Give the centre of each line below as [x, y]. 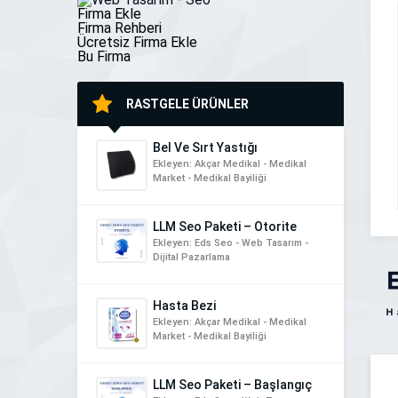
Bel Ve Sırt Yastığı [205, 148]
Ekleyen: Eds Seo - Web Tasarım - [231, 243]
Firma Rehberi [119, 28]
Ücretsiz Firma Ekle [137, 43]
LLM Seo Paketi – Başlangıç [232, 385]
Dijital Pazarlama [191, 258]
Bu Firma [104, 57]
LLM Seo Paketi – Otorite [225, 227]
